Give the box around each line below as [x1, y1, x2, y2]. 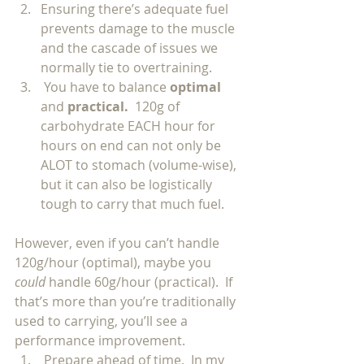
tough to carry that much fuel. [41, 195, 231, 213]
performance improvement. [15, 331, 188, 349]
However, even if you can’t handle [15, 234, 223, 252]
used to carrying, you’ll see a [15, 312, 191, 330]
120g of [135, 97, 183, 115]
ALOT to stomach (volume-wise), [41, 156, 240, 174]
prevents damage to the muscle [41, 19, 238, 37]
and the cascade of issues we [41, 39, 221, 57]
